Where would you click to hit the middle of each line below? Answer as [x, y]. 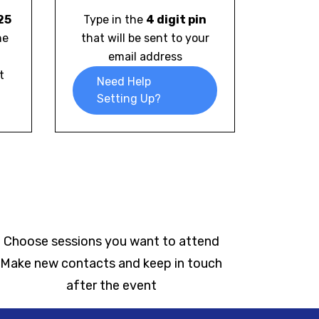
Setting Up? [129, 99]
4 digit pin [176, 20]
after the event [111, 286]
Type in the [115, 20]
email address [145, 57]
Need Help [124, 82]
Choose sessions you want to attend [111, 241]
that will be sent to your [145, 38]
